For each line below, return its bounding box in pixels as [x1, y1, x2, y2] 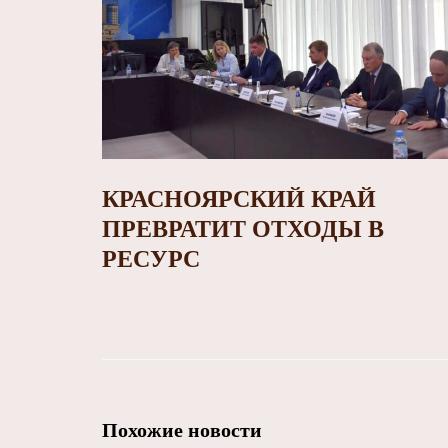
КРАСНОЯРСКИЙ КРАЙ [102, 186, 376, 213]
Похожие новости [102, 419, 262, 442]
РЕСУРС [102, 246, 200, 273]
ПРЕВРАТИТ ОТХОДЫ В [102, 216, 384, 243]
